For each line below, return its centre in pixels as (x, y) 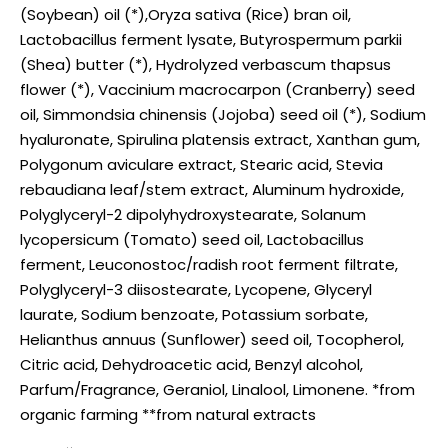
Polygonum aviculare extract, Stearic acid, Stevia (201, 164)
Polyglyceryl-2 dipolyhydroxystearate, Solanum (193, 214)
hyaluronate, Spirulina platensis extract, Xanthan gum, (220, 139)
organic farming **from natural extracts (168, 414)
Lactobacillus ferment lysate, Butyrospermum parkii (211, 39)
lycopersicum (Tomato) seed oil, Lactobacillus (192, 239)
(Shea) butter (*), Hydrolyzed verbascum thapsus (205, 64)
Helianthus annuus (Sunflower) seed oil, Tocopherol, (212, 339)
